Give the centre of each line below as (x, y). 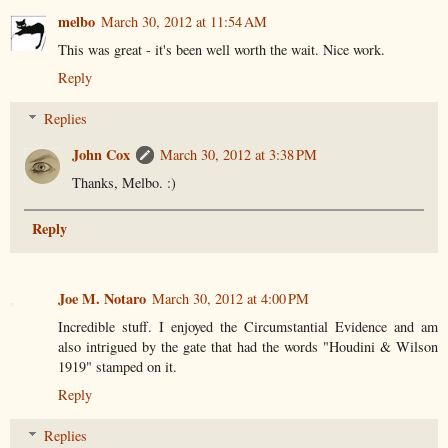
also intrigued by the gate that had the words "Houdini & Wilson (248, 346)
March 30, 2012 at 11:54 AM (184, 21)
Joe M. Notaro (102, 298)
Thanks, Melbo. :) (124, 183)
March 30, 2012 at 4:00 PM (230, 298)
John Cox (101, 155)
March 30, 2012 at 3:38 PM (239, 155)
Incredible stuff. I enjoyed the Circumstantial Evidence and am (248, 326)
